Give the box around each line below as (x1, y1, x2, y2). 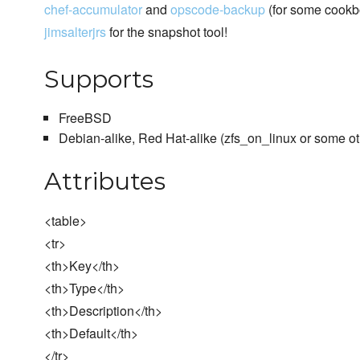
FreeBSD (58, 108, 112, 128)
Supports (44, 64, 153, 95)
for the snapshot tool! (106, 22, 227, 42)
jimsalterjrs (44, 22, 106, 42)
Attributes (44, 166, 166, 197)
